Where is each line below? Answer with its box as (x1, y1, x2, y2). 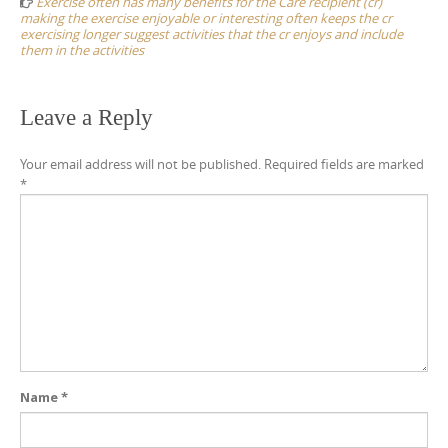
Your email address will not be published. (20, 155, 261, 174)
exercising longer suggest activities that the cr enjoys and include (20, 25, 403, 44)
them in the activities (20, 41, 144, 60)
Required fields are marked (264, 155, 424, 174)
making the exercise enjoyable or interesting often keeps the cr (20, 9, 392, 28)
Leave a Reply (20, 105, 153, 131)
